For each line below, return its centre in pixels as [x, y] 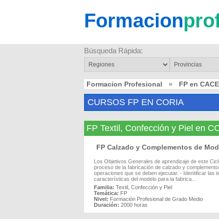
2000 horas [134, 205]
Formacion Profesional [124, 84]
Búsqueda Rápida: [113, 51]
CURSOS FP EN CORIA [136, 102]
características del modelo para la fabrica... [145, 179]
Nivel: [101, 199]
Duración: [107, 205]
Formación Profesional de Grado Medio [156, 199]
